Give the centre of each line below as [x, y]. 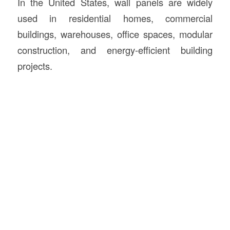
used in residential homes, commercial [115, 18]
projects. [35, 65]
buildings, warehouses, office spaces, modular [115, 34]
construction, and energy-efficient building [115, 50]
